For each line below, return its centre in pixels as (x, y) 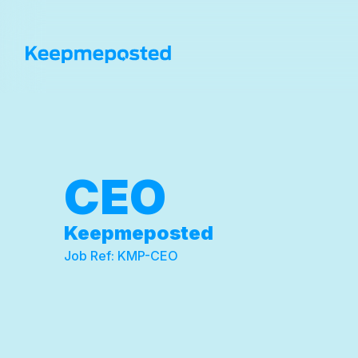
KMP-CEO (148, 256)
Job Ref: (91, 256)
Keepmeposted (139, 233)
